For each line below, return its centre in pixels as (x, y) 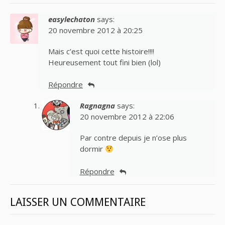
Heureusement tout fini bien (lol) (104, 62)
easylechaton (72, 19)
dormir (92, 149)
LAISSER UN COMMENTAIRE (78, 202)
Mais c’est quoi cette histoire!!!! (101, 51)
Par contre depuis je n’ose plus (133, 138)
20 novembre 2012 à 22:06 (127, 117)
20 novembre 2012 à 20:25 (95, 30)
